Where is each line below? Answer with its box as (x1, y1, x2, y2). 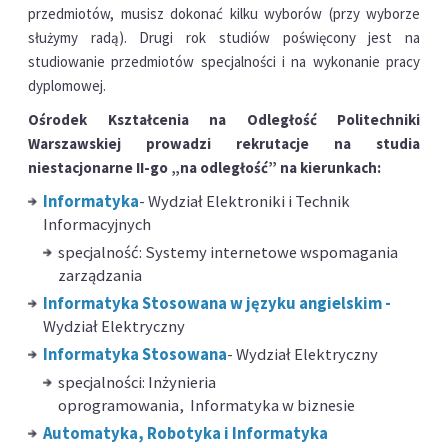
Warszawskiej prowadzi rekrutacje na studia (28, 133, 420, 153)
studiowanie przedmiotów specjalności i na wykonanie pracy (28, 51, 420, 71)
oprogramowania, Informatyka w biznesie (57, 394, 355, 416)
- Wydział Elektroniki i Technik (138, 190, 350, 212)
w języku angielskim (226, 292, 382, 314)
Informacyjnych (42, 213, 151, 235)
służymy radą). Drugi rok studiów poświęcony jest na (28, 27, 420, 47)
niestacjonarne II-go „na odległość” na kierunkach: (28, 157, 381, 177)
